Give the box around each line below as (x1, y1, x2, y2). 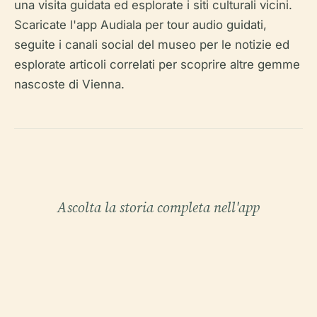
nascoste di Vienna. (14, 77, 125, 92)
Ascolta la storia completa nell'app (57, 197, 260, 218)
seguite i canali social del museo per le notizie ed (14, 38, 289, 52)
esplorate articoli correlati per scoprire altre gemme (14, 57, 300, 72)
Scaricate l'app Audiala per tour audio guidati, (14, 18, 267, 33)
